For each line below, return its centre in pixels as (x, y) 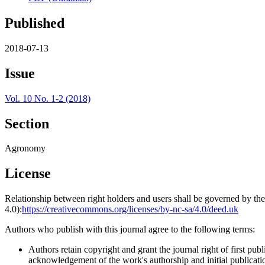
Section (27, 123)
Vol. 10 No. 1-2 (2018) (48, 98)
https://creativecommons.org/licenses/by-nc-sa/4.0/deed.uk (130, 209)
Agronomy (25, 148)
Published (35, 23)
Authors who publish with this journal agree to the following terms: (130, 230)
